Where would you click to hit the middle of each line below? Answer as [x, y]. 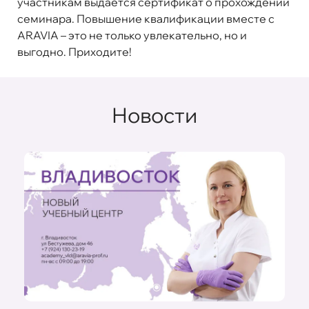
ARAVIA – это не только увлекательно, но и [132, 35]
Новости [154, 115]
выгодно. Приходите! [74, 51]
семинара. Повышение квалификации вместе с [146, 18]
